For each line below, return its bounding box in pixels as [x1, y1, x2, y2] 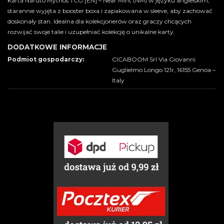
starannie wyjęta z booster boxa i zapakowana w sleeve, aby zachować [7, 6, 212, 14]
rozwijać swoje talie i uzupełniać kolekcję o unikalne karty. [7, 27, 175, 35]
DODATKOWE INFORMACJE [7, 42, 107, 51]
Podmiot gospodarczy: [7, 55, 84, 63]
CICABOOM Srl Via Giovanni [112, 55, 195, 63]
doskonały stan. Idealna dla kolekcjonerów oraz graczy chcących [7, 17, 191, 25]
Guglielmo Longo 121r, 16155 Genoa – [112, 65, 215, 73]
